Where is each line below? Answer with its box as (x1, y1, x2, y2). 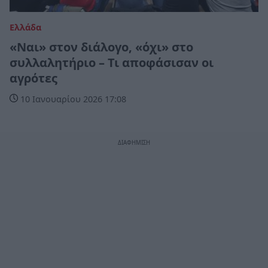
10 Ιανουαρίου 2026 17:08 (18, 93, 126, 105)
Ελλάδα (10, 21, 41, 33)
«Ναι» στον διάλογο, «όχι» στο (10, 38, 193, 55)
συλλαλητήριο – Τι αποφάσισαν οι (10, 54, 214, 71)
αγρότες (10, 69, 57, 86)
